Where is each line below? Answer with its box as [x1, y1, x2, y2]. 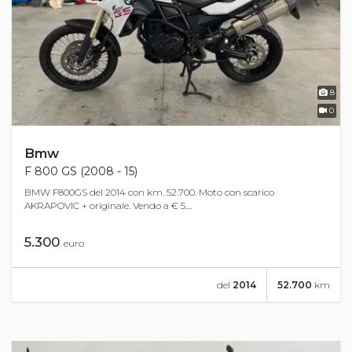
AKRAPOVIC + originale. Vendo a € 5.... [24, 200, 192, 212]
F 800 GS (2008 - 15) [24, 164, 137, 179]
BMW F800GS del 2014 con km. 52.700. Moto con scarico [24, 186, 274, 199]
